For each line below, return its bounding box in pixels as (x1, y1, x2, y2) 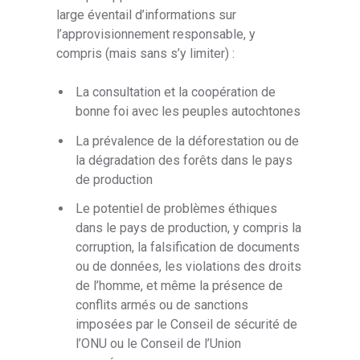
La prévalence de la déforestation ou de (76, 133, 300, 149)
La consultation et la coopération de (76, 84, 276, 100)
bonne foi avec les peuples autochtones (76, 104, 301, 120)
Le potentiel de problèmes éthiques (76, 200, 278, 216)
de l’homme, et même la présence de (76, 277, 284, 293)
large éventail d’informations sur (56, 7, 237, 23)
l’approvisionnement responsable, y (56, 27, 256, 43)
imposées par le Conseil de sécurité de (76, 316, 298, 332)
